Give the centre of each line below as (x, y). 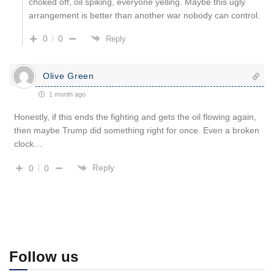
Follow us (44, 256)
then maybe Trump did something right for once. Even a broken (137, 130)
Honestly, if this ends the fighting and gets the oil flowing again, (135, 117)
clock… (28, 143)
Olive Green (68, 76)
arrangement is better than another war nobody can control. (144, 15)
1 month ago (66, 94)
